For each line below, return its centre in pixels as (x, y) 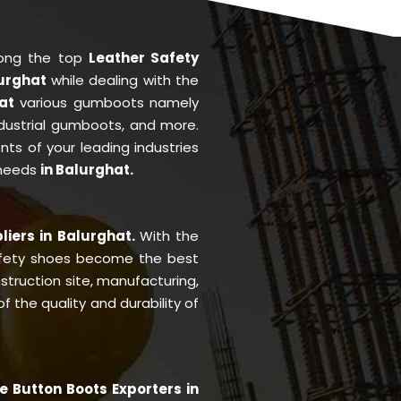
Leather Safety (144, 57)
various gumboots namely (109, 102)
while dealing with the (125, 80)
